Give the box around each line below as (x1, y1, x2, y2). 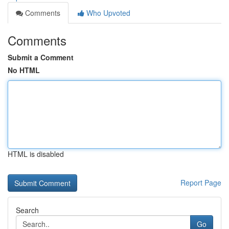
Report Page (180, 177, 221, 188)
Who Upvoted (84, 8, 130, 18)
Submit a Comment (8, 52, 74, 62)
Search (16, 205, 39, 215)
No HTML (8, 65, 40, 75)
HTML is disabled (8, 149, 64, 159)
